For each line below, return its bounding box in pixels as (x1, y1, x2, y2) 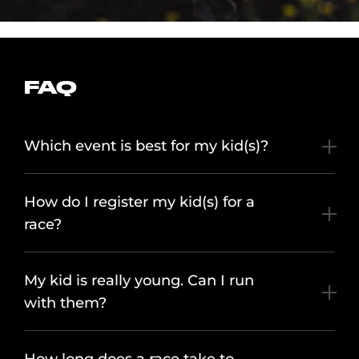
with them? (24, 294, 107, 313)
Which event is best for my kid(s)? (24, 137, 268, 155)
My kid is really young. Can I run (24, 272, 254, 290)
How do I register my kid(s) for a (24, 193, 255, 212)
